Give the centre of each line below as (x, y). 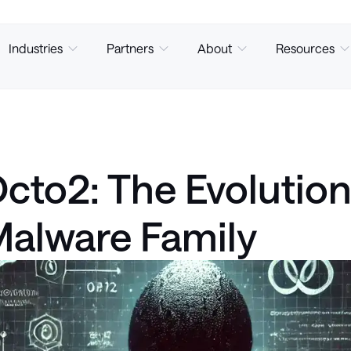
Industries (36, 48)
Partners (130, 48)
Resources (305, 48)
